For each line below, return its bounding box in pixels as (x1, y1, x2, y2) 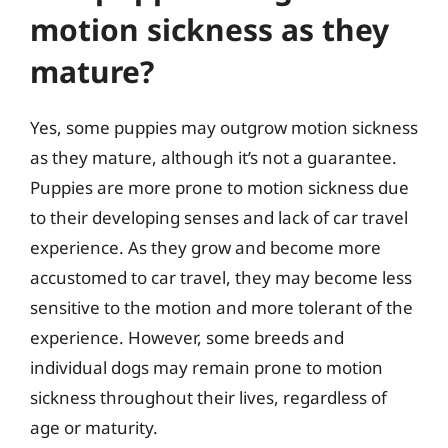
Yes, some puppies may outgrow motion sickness (30, 115, 418, 139)
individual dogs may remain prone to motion (30, 355, 383, 379)
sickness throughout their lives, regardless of (30, 385, 387, 409)
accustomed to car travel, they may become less (30, 265, 412, 289)
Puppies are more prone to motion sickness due (30, 175, 409, 199)
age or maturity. (30, 415, 158, 439)
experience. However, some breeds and (30, 325, 344, 349)
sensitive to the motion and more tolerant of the (30, 295, 413, 319)
